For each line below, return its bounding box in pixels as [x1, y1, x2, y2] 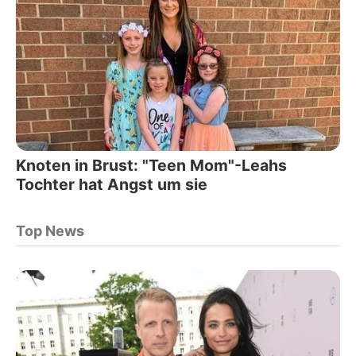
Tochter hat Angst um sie [16, 174, 207, 194]
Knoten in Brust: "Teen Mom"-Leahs [16, 155, 287, 175]
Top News [16, 222, 84, 239]
